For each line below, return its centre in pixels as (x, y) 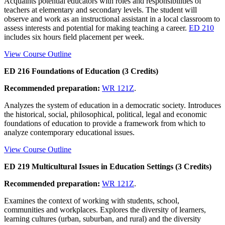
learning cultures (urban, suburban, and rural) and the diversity (102, 218)
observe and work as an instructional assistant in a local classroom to (112, 19)
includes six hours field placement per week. (74, 37)
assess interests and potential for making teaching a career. (96, 28)
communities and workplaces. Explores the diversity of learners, (105, 209)
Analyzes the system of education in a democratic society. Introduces (113, 105)
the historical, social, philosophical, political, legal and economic (105, 114)
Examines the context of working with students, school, (92, 200)
